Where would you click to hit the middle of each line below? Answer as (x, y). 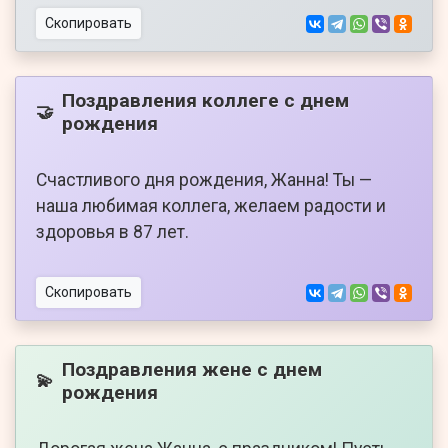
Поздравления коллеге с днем (205, 101)
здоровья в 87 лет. (112, 232)
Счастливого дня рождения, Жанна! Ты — (204, 180)
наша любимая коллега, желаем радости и (211, 206)
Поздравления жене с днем (192, 370)
